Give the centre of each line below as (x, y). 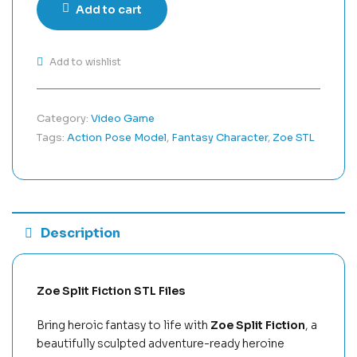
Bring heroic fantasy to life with (124, 325)
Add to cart (109, 9)
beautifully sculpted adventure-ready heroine (161, 343)
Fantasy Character (220, 137)
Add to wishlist (85, 61)
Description (80, 233)
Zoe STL (294, 137)
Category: (64, 118)
